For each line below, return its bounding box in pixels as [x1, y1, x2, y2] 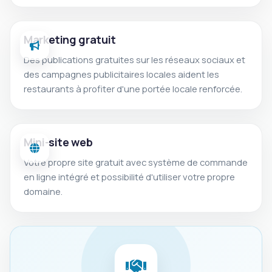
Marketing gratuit [24, 32, 116, 47]
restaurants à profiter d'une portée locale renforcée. [24, 83, 242, 95]
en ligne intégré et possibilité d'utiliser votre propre [24, 171, 235, 183]
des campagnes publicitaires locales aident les [24, 68, 219, 80]
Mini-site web [24, 135, 93, 149]
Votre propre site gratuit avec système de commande [24, 156, 248, 168]
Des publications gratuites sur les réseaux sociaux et [24, 53, 245, 66]
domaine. [24, 185, 63, 197]
